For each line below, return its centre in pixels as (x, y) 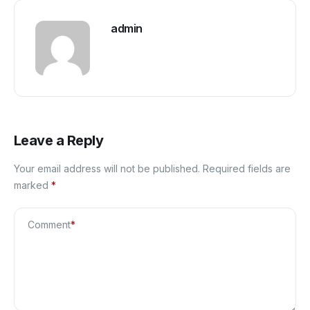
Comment (49, 225)
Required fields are (247, 169)
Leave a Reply (58, 141)
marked (33, 185)
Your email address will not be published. (107, 169)
